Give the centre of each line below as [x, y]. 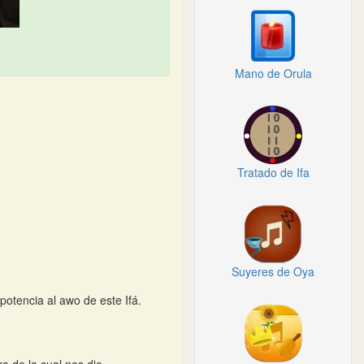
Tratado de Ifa [273, 172]
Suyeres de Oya [273, 271]
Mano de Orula [273, 73]
